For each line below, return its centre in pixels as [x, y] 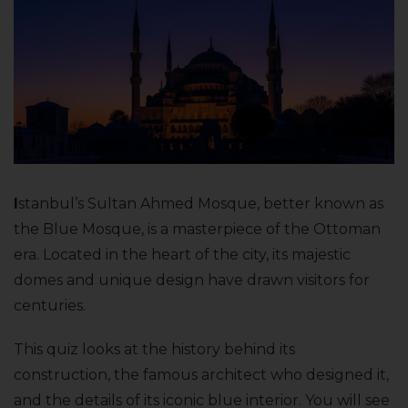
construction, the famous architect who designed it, [201, 375]
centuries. [50, 306]
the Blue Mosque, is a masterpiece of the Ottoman [197, 229]
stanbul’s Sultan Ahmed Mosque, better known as [201, 204]
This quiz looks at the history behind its [154, 350]
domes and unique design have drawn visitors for [192, 280]
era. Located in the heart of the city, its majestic [182, 255]
